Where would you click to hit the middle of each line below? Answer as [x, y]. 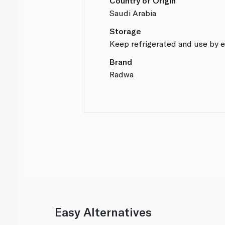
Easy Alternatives [103, 212]
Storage [126, 31]
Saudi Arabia [133, 13]
